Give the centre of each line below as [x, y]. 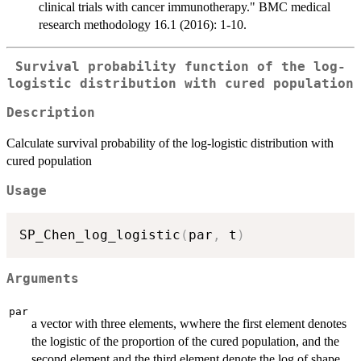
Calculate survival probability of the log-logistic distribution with [170, 143]
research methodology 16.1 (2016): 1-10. [143, 24]
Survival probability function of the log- [180, 66]
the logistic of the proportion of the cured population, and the [185, 342]
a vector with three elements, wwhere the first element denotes [189, 324]
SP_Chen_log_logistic [100, 235]
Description [51, 113]
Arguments [43, 278]
